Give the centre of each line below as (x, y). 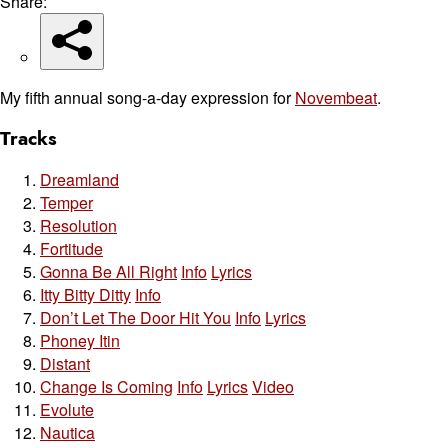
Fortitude (71, 248)
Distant (65, 363)
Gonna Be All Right (108, 271)
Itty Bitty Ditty (85, 294)
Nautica (67, 432)
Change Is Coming (106, 386)
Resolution (78, 225)
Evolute (67, 409)
